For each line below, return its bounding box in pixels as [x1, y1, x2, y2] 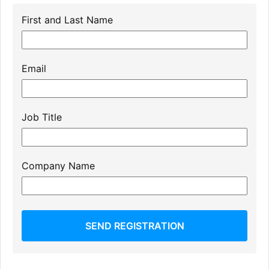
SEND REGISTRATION [85, 220, 184, 232]
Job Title [22, 111, 62, 123]
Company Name [22, 160, 95, 172]
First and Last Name [22, 14, 113, 26]
